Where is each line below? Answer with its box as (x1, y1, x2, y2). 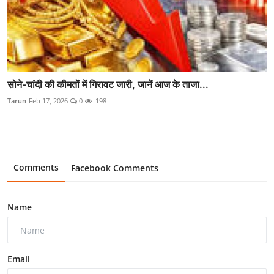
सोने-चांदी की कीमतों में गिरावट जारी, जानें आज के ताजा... (7, 78, 209, 91)
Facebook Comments (71, 162, 158, 174)
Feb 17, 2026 (29, 96, 68, 105)
